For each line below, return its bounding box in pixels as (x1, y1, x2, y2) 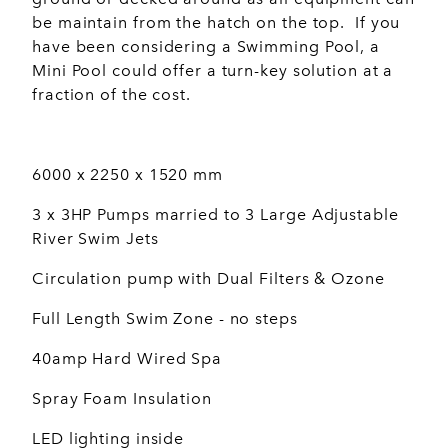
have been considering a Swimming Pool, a (32, 37, 380, 57)
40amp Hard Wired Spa (32, 349, 222, 369)
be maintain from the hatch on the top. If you (32, 13, 401, 33)
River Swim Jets (32, 229, 159, 249)
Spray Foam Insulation (32, 389, 212, 409)
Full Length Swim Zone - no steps (32, 309, 298, 329)
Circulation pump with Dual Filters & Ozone (32, 269, 385, 289)
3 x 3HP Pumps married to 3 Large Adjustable (32, 205, 399, 225)
